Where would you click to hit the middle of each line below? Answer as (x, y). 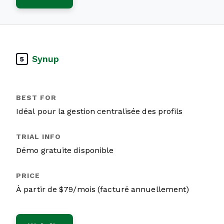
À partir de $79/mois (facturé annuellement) (103, 189)
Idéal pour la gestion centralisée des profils (99, 111)
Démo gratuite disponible (65, 150)
